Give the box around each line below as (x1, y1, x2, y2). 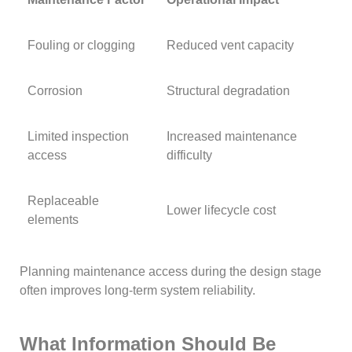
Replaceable (27, 194, 100, 208)
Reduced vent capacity (167, 38, 295, 53)
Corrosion (27, 84, 83, 98)
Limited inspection (27, 130, 130, 144)
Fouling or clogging (27, 38, 136, 53)
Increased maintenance (167, 130, 298, 144)
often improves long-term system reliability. (20, 284, 256, 298)
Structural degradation (167, 84, 291, 98)
